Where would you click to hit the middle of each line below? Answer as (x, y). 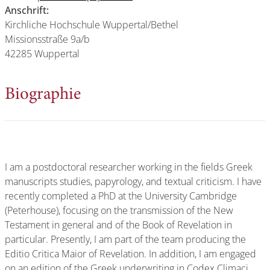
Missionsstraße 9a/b (47, 39)
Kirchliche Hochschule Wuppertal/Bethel (92, 24)
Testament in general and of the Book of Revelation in (118, 224)
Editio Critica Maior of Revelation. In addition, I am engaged (130, 253)
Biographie (43, 95)
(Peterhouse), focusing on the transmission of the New (119, 210)
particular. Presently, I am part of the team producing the (125, 239)
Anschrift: (27, 10)
